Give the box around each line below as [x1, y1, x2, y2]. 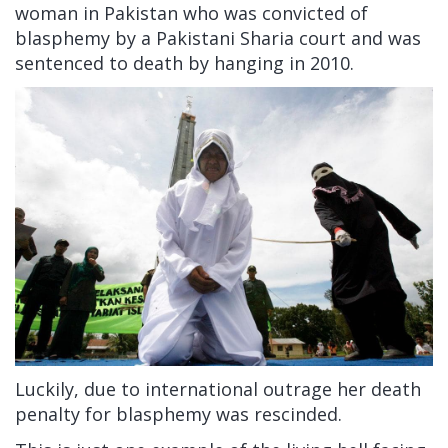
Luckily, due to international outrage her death [15, 376, 421, 401]
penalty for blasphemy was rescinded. [15, 401, 342, 426]
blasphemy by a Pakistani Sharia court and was [15, 26, 421, 50]
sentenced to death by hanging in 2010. [15, 51, 354, 75]
